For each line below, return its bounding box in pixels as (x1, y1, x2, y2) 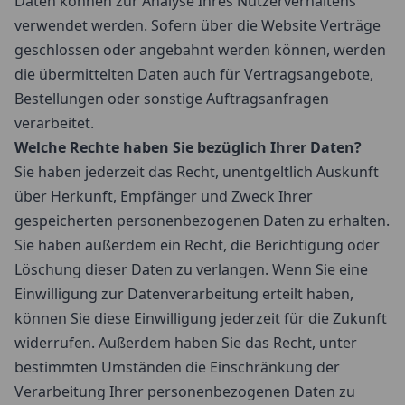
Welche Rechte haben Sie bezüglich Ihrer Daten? (14, 137, 362, 157)
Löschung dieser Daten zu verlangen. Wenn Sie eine (14, 259, 368, 279)
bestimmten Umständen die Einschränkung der (14, 357, 340, 377)
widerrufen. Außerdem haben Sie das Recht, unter (14, 333, 357, 353)
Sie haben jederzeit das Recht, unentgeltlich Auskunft (14, 162, 379, 182)
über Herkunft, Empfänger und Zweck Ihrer (14, 186, 313, 206)
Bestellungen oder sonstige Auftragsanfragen (14, 89, 329, 108)
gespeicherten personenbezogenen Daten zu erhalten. (14, 211, 390, 231)
